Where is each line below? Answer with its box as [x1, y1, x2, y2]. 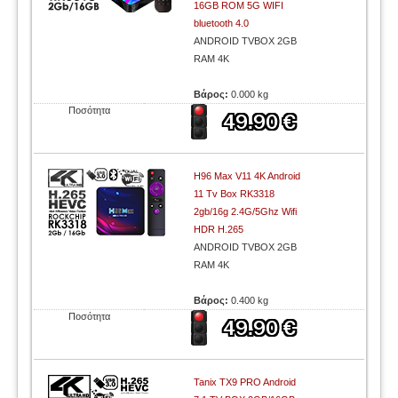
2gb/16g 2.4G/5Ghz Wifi [194, 206, 298, 217]
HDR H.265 [194, 224, 244, 235]
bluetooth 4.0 [194, 18, 250, 28]
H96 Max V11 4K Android [194, 171, 301, 181]
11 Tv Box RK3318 [194, 188, 275, 199]
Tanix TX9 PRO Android [194, 377, 297, 387]
